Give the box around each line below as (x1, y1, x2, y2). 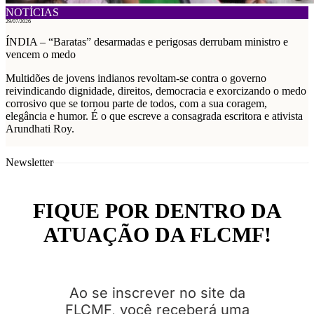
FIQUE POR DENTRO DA (32, 198, 282, 222)
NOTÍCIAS (6, 6, 59, 19)
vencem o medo (6, 48, 76, 61)
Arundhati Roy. (6, 123, 74, 135)
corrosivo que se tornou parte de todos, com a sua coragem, (6, 97, 267, 110)
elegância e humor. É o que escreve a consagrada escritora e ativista (6, 110, 303, 123)
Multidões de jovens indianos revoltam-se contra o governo (6, 72, 266, 85)
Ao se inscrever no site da (69, 284, 245, 301)
